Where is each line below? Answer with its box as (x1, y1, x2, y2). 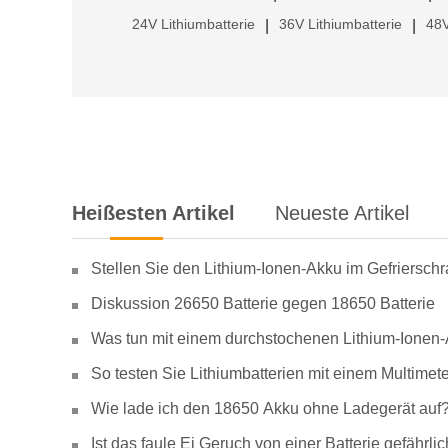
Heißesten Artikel (72, 201, 235, 224)
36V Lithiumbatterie (279, 15, 402, 32)
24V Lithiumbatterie (132, 15, 255, 32)
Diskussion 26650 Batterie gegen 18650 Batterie (91, 294, 435, 312)
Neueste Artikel (275, 201, 409, 224)
